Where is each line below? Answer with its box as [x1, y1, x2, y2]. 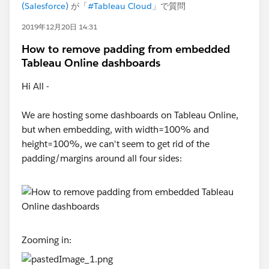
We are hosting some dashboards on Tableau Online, [22, 109, 238, 121]
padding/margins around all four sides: [22, 153, 182, 164]
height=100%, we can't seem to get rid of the [22, 138, 210, 150]
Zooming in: [22, 234, 71, 246]
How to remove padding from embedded [22, 42, 230, 56]
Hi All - [22, 80, 49, 92]
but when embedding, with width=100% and [22, 124, 209, 135]
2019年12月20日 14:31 [22, 22, 97, 32]
